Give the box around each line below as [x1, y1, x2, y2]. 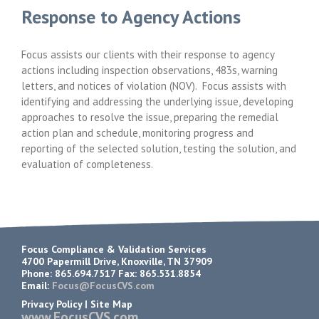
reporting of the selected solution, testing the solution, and [21, 141, 296, 155]
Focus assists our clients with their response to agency [21, 47, 274, 61]
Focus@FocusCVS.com [52, 278, 155, 292]
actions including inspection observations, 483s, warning [21, 63, 278, 77]
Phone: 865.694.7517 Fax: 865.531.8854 [21, 266, 201, 280]
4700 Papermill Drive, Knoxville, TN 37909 [21, 254, 212, 268]
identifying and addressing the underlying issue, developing [21, 94, 293, 108]
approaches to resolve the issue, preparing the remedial [21, 110, 278, 124]
